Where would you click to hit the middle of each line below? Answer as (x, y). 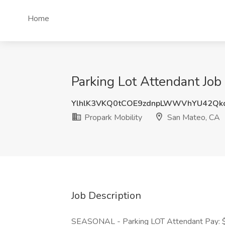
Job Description (106, 196)
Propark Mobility (112, 118)
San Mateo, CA (193, 118)
